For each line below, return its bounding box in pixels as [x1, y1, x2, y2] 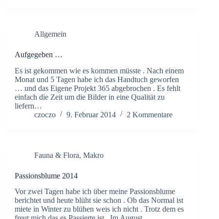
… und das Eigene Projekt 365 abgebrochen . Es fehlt [15, 84, 180, 92]
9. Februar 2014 [66, 110, 116, 119]
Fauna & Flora [34, 151, 79, 159]
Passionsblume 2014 [15, 171, 78, 180]
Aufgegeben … [15, 50, 63, 59]
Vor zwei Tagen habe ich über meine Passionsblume [15, 187, 175, 196]
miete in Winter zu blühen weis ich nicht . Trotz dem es [15, 205, 184, 214]
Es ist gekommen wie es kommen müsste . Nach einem [15, 66, 184, 75]
